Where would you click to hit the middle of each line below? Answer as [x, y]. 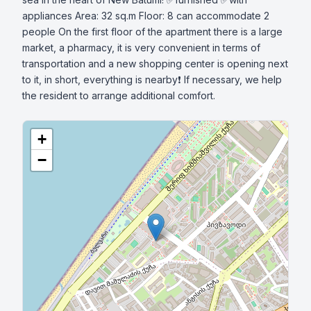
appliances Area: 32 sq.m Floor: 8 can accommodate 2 [146, 16]
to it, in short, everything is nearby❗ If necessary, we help [152, 79]
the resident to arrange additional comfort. [119, 95]
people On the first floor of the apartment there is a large [152, 32]
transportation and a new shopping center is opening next [155, 64]
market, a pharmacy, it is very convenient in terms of [141, 48]
